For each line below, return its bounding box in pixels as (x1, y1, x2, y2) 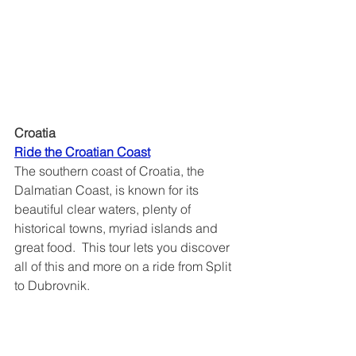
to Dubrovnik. (14, 277, 90, 294)
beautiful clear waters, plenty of (14, 201, 194, 218)
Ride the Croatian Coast (150, 144, 173, 161)
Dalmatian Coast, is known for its (14, 182, 202, 199)
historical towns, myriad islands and (14, 220, 221, 237)
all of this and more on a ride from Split (14, 258, 234, 275)
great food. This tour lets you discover (14, 239, 233, 256)
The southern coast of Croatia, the (14, 163, 207, 180)
